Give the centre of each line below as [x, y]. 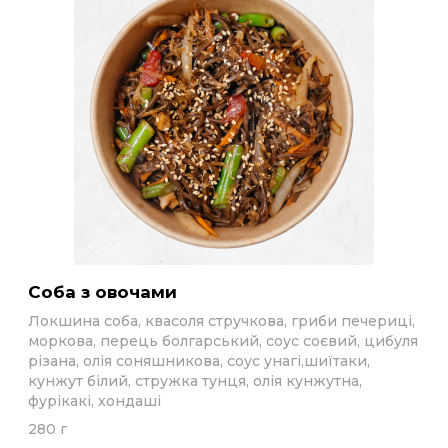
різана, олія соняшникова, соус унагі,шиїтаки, [199, 361]
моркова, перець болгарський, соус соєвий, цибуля [223, 341]
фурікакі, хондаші [94, 401]
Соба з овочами [109, 292]
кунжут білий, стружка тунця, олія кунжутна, [195, 381]
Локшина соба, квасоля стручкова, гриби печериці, [221, 321]
